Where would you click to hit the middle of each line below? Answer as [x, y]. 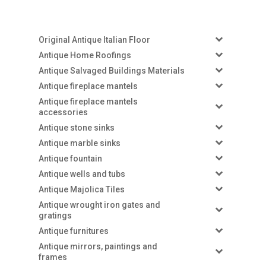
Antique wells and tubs [82, 174]
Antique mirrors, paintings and [98, 246]
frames [53, 257]
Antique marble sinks [79, 143]
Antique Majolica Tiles [81, 189]
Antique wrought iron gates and [99, 205]
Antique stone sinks [76, 127]
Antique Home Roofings [85, 55]
